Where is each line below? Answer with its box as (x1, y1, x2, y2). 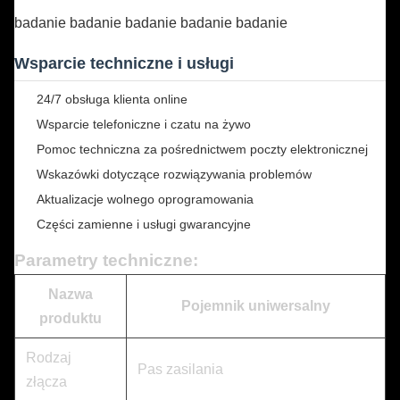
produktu (39, 311, 102, 326)
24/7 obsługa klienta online (37, 92, 187, 106)
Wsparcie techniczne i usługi (14, 54, 234, 72)
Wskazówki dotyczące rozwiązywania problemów (37, 167, 312, 181)
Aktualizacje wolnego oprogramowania (37, 192, 254, 206)
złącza (26, 374, 67, 389)
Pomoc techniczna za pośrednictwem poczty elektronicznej (37, 142, 368, 156)
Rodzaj (26, 350, 71, 365)
